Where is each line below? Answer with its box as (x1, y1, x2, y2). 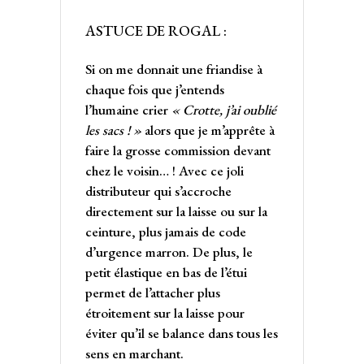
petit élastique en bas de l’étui (85, 262, 247, 281)
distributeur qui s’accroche (85, 181, 232, 200)
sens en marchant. (85, 344, 184, 362)
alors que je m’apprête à (141, 120, 275, 139)
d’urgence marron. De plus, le (85, 242, 253, 261)
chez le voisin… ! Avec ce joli (85, 161, 244, 180)
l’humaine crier (85, 100, 171, 119)
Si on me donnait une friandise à (85, 59, 262, 78)
